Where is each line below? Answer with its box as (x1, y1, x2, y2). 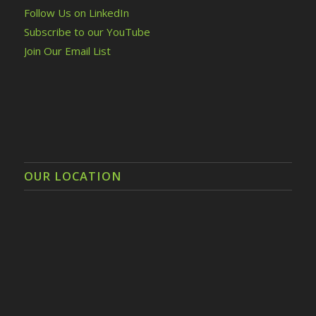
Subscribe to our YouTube (23, 25, 150, 39)
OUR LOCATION (23, 167, 122, 184)
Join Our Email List (23, 44, 111, 59)
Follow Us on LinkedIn (23, 6, 129, 20)
